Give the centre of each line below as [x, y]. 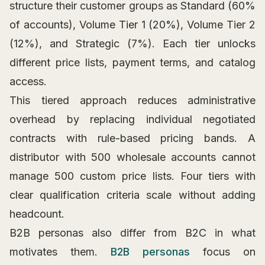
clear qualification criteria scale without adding [132, 195]
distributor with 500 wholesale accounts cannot [132, 157]
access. [28, 82]
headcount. [37, 214]
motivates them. [60, 252]
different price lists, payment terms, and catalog [132, 63]
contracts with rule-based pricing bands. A [132, 138]
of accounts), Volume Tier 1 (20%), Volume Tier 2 [132, 25]
